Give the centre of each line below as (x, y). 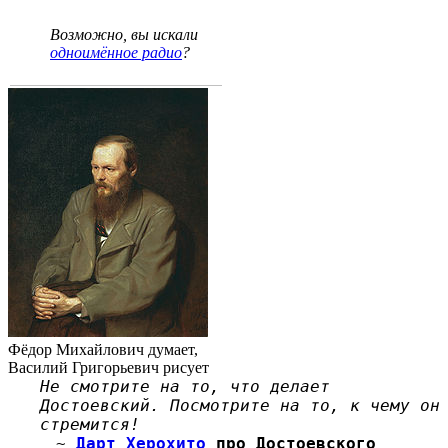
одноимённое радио (116, 52)
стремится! (90, 424)
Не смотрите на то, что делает (185, 386)
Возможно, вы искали (124, 34)
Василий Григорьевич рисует (108, 367)
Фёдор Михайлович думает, (103, 349)
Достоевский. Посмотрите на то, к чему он (240, 405)
